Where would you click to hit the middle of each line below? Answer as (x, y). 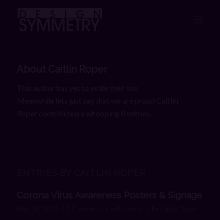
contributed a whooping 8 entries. (94, 113)
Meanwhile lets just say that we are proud (86, 100)
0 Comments (84, 209)
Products (130, 209)
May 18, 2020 (37, 209)
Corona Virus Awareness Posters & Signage (109, 195)
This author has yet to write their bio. (78, 87)
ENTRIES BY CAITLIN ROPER (81, 173)
